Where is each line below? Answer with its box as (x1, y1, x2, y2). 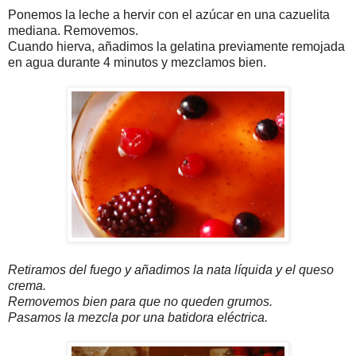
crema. (8, 278, 46, 292)
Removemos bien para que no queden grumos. (8, 294, 273, 308)
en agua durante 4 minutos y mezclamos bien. (8, 55, 266, 69)
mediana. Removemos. (8, 23, 138, 37)
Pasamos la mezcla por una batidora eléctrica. (8, 310, 268, 324)
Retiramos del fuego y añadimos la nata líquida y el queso (8, 262, 334, 277)
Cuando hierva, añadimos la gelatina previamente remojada (8, 39, 345, 53)
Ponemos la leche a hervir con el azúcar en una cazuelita (8, 7, 330, 21)
